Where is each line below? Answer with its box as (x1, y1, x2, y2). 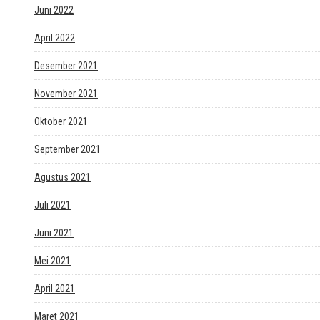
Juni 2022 (34, 4, 74, 16)
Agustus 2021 (34, 171, 91, 183)
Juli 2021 (34, 199, 71, 211)
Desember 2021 (34, 59, 98, 71)
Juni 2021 (34, 226, 74, 239)
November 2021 (34, 87, 98, 99)
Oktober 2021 (34, 115, 88, 127)
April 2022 (34, 31, 75, 44)
